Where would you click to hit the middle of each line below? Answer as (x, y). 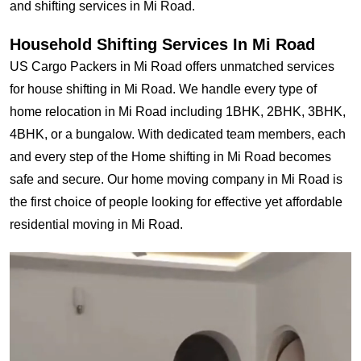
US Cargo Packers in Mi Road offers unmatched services (172, 66)
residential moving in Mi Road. (96, 224)
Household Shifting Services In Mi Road (162, 44)
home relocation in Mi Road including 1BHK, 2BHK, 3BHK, (178, 112)
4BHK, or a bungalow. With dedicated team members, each (178, 134)
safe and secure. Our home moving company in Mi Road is (176, 179)
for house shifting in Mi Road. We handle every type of (163, 89)
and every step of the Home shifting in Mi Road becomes (170, 157)
